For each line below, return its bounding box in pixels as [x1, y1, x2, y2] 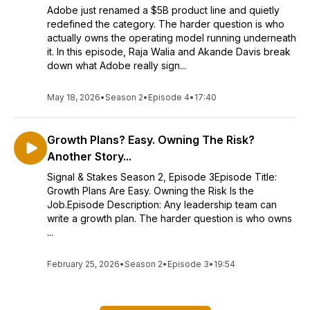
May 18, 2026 [47, 92, 100, 102]
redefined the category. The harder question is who [47, 18, 284, 30]
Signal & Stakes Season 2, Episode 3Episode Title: [47, 171, 277, 183]
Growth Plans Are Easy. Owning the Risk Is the [47, 185, 254, 197]
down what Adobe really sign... [47, 60, 186, 71]
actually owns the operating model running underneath [47, 32, 296, 44]
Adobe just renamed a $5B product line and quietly [47, 4, 280, 16]
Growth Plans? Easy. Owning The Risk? [47, 133, 255, 147]
